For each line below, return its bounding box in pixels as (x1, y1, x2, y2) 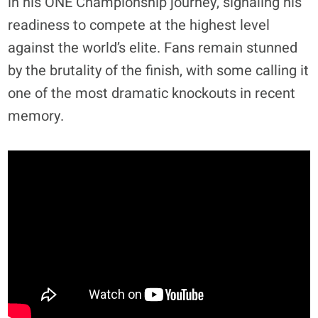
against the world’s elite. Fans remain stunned (8, 38, 298, 59)
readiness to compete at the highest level (8, 15, 270, 36)
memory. (8, 106, 65, 127)
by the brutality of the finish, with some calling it (8, 60, 309, 82)
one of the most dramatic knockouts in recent (8, 83, 296, 104)
